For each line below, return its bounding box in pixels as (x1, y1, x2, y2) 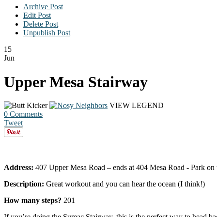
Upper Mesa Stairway (4, 73, 148, 91)
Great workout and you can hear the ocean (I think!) (44, 180, 205, 188)
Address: (4, 163, 33, 172)
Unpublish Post (23, 29, 70, 37)
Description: (4, 180, 44, 188)
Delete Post (23, 20, 58, 29)
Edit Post (23, 11, 51, 20)
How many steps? (4, 196, 62, 205)
